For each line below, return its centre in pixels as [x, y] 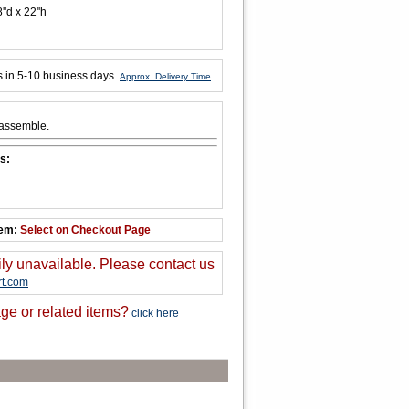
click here [154, 313]
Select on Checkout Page [85, 230]
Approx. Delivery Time [165, 76]
